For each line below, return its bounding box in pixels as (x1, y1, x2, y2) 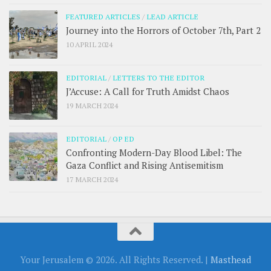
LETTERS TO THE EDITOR (113, 73, 204, 83)
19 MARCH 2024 (66, 100, 118, 111)
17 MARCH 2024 (66, 174, 118, 184)
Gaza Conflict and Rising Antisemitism (66, 159, 223, 172)
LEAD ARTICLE (146, 11, 198, 22)
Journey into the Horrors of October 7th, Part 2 (66, 24, 261, 37)
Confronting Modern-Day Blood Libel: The (66, 146, 242, 159)
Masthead (211, 253, 251, 266)
